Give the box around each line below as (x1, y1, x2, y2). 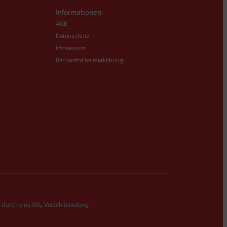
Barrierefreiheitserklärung (56, 56, 123, 64)
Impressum (56, 44, 86, 52)
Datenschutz (56, 32, 90, 40)
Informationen (56, 8, 101, 16)
